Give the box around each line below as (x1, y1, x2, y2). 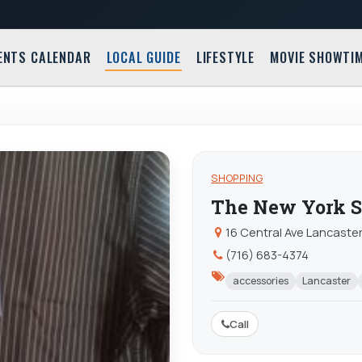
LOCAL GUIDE (106, 48, 181, 68)
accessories (232, 274, 288, 288)
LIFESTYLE (196, 48, 255, 68)
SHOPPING (211, 171, 263, 186)
